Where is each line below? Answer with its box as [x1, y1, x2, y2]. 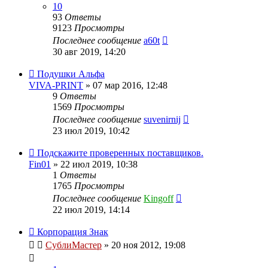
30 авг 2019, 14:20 [53, 46, 126, 57]
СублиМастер [45, 239, 102, 250]
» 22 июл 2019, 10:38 [51, 159, 138, 169]
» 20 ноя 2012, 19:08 [102, 239, 185, 250]
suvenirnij [144, 114, 181, 124]
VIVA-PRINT [29, 80, 83, 90]
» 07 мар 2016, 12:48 [83, 80, 167, 90]
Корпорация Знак [37, 226, 108, 237]
